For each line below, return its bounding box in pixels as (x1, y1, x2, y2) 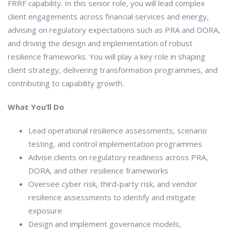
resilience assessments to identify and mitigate (28, 191, 196, 202)
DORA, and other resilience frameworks (28, 165, 168, 176)
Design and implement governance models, (28, 218, 181, 229)
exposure (28, 205, 62, 216)
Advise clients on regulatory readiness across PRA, (28, 151, 208, 162)
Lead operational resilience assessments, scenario (28, 125, 207, 136)
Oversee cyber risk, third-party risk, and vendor (28, 178, 197, 189)
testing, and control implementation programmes (28, 138, 202, 149)
